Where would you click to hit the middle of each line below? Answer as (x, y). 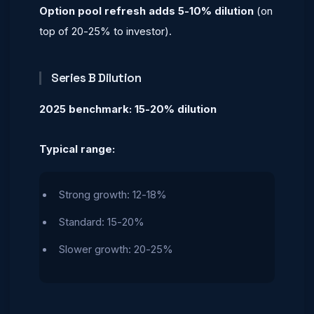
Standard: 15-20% (102, 222)
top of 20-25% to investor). (105, 31)
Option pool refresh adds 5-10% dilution (146, 11)
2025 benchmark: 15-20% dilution (128, 109)
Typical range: (77, 149)
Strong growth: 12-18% (113, 195)
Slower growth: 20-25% (116, 250)
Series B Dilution (96, 77)
